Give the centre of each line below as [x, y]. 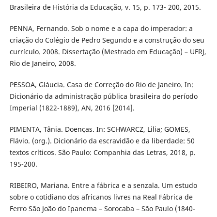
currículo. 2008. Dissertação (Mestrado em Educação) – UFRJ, [108, 51]
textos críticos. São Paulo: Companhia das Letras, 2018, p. [102, 152]
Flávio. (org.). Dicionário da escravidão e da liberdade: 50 [102, 140]
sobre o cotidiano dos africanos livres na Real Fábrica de [101, 197]
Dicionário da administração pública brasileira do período [103, 96]
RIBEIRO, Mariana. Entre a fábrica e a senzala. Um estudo [103, 185]
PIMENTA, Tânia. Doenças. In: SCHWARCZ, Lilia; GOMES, [100, 129]
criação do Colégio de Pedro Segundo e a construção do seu [107, 40]
